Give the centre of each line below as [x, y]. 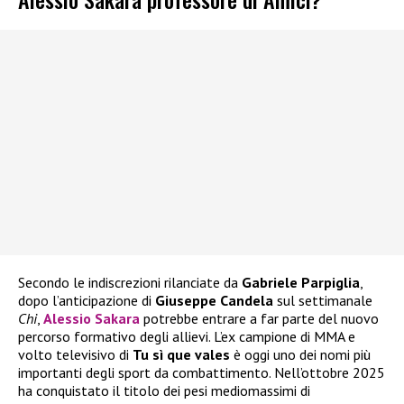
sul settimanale [323, 300]
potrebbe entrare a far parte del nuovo [261, 318]
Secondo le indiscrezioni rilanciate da [130, 282]
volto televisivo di [75, 354]
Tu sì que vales [181, 354]
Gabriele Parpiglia [301, 282]
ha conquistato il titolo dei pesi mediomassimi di [164, 390]
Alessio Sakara [92, 318]
